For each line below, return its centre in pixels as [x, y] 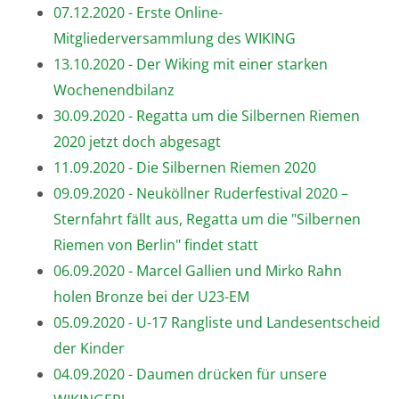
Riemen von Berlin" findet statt [156, 244]
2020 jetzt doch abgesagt [137, 141]
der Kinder [89, 348]
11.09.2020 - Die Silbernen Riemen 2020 [185, 167]
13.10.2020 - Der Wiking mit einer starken [191, 64]
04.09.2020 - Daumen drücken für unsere [190, 374]
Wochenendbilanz [114, 90]
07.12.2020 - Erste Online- [138, 12]
